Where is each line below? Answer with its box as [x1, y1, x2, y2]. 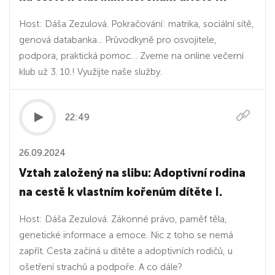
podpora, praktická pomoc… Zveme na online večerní [19, 50, 244, 61]
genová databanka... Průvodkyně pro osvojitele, [19, 34, 217, 45]
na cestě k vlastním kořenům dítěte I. [19, 185, 222, 199]
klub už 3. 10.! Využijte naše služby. [19, 66, 162, 77]
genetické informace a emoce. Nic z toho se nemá [19, 230, 233, 241]
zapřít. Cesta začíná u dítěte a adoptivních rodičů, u [19, 246, 233, 257]
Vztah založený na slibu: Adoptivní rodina [19, 166, 246, 180]
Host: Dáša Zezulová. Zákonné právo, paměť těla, [19, 214, 227, 225]
